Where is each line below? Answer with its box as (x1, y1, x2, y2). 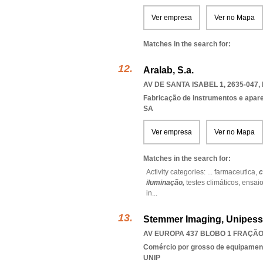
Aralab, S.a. (143, 65, 194, 75)
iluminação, (146, 178, 186, 187)
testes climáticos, (186, 178, 242, 187)
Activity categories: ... (146, 168, 213, 176)
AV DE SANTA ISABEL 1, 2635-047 (143, 80, 258, 89)
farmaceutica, (213, 168, 259, 176)
